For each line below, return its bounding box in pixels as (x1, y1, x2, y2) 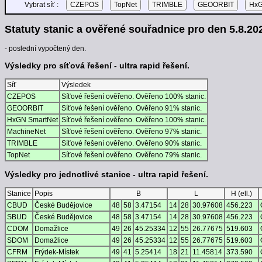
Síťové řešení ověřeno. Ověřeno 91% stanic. (61, 104, 202, 112)
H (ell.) (231, 189, 252, 198)
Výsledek (61, 81, 91, 89)
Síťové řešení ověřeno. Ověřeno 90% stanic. (61, 139, 202, 147)
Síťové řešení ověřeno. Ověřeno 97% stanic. (61, 127, 202, 136)
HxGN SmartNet (7, 116, 58, 124)
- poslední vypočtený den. (5, 44, 86, 53)
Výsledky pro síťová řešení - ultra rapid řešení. (5, 60, 189, 70)
